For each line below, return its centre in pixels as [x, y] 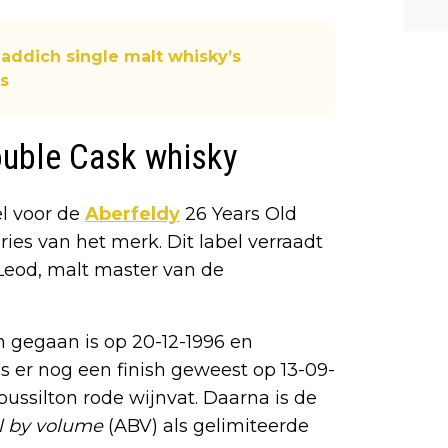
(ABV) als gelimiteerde [208, 426]
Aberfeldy [132, 214]
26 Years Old [238, 214]
